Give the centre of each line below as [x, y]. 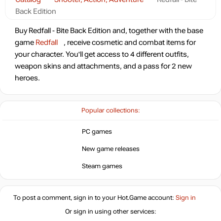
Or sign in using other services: [110, 212]
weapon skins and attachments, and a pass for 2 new [103, 66]
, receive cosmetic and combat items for [130, 42]
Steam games [102, 166]
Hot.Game [132, 198]
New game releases [110, 149]
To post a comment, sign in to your [65, 198]
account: [161, 198]
